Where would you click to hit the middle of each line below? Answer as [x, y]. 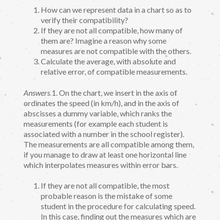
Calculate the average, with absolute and [108, 61]
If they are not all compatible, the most [105, 186]
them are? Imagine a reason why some [104, 41]
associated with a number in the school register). [104, 134]
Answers [37, 92]
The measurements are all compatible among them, [109, 144]
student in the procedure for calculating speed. [118, 206]
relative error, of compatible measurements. [114, 72]
